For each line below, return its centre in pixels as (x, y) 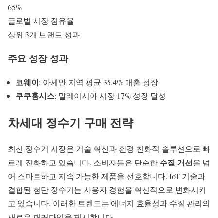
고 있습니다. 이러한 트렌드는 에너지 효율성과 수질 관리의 (109, 203)
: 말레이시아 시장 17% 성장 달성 (110, 95)
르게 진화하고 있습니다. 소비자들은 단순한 (84, 163)
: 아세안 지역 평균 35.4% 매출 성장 (99, 82)
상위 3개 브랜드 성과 (44, 35)
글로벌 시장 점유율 (41, 21)
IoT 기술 (183, 176)
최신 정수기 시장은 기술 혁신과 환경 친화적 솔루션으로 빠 (109, 149)
